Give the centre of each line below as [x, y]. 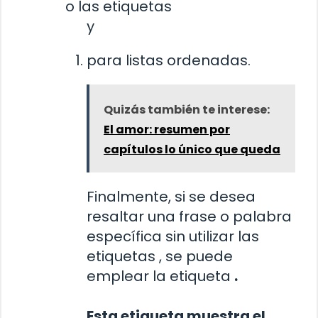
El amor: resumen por [167, 129]
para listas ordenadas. [169, 60]
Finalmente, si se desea [171, 196]
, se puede [196, 256]
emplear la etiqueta [160, 276]
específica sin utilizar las [173, 236]
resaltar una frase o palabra [189, 216]
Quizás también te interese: [187, 109]
